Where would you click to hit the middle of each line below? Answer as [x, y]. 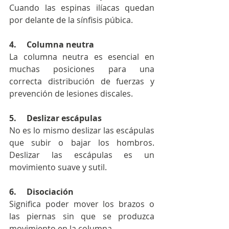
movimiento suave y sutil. [58, 167]
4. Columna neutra [52, 45]
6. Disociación [41, 192]
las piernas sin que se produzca [82, 216]
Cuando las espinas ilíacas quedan [82, 8]
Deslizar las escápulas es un [82, 155]
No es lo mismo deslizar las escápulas [82, 131]
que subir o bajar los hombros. [82, 143]
